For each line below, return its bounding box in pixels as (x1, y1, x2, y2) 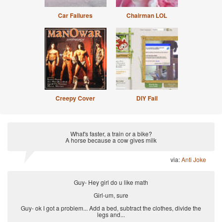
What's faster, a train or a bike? (70, 129, 152, 138)
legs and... (97, 210, 125, 219)
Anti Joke (181, 155, 206, 164)
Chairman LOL (126, 11, 167, 20)
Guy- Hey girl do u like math (74, 178, 148, 186)
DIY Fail (136, 94, 158, 103)
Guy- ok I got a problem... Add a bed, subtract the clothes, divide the (21, 204, 201, 212)
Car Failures (58, 11, 93, 20)
